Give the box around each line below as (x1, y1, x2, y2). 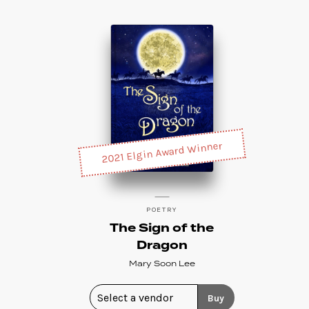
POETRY (146, 205, 177, 214)
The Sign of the (110, 219, 214, 237)
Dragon (136, 237, 188, 255)
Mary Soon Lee (128, 258, 195, 270)
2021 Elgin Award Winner (100, 139, 223, 166)
